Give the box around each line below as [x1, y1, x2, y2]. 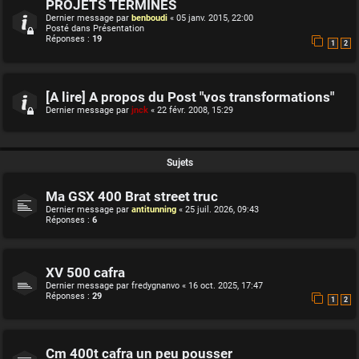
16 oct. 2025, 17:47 [188, 280, 263, 291]
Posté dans [46, 23, 93, 34]
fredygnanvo [131, 280, 179, 291]
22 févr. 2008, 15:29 [157, 104, 233, 115]
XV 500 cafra [46, 264, 125, 280]
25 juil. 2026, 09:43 [185, 204, 259, 215]
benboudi [131, 13, 167, 23]
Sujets [166, 156, 193, 168]
